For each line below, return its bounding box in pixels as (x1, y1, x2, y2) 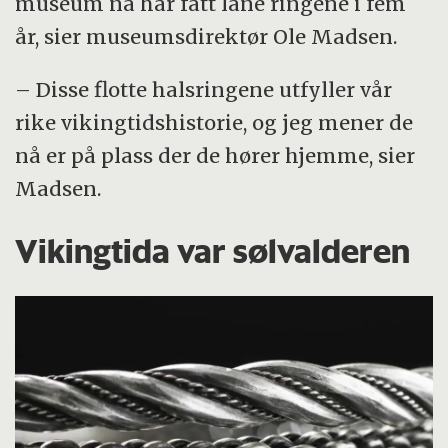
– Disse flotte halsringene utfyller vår (15, 77, 393, 103)
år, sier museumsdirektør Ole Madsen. (15, 24, 398, 50)
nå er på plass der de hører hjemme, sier (15, 143, 416, 169)
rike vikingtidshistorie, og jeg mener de (15, 110, 414, 136)
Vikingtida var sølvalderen (15, 231, 411, 272)
